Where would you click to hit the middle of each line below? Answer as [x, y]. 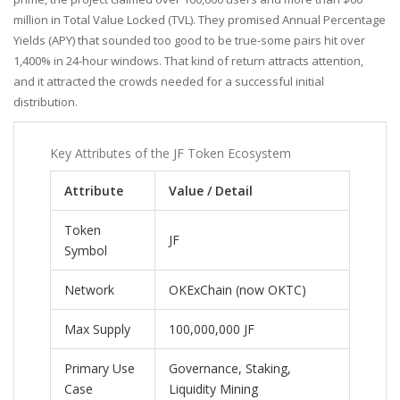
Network [89, 290]
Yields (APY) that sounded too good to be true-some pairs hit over [189, 41]
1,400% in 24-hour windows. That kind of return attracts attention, [188, 61]
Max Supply [97, 329]
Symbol [86, 251]
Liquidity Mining [213, 389]
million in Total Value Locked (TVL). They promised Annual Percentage [200, 20]
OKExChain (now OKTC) [237, 290]
